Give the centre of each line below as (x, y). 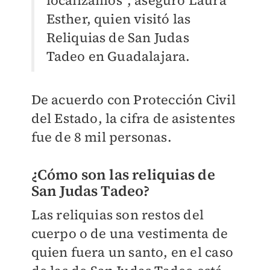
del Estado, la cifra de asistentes (133, 118)
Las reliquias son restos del (118, 215)
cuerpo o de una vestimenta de (130, 234)
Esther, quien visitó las (118, 19)
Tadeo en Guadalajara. (118, 56)
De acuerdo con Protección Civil (133, 100)
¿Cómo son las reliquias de (123, 175)
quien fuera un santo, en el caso (132, 252)
